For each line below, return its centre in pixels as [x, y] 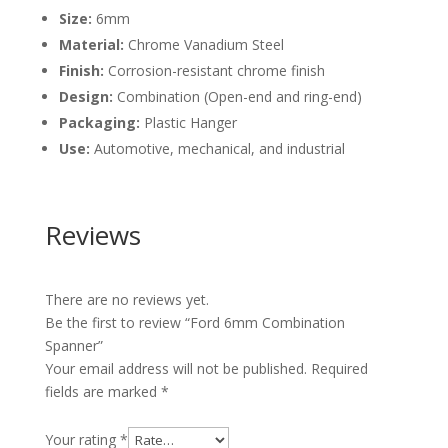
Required [339, 368]
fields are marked [102, 391]
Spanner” [73, 345]
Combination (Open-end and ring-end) [237, 96]
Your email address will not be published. [175, 368]
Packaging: [99, 122]
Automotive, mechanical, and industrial [217, 148]
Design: [85, 96]
